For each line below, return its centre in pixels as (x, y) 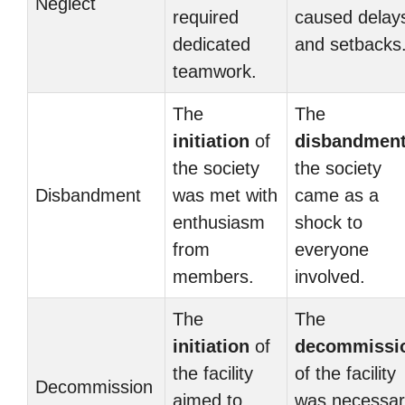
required (206, 17)
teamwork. (215, 71)
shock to (329, 222)
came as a (337, 195)
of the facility (345, 373)
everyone (332, 250)
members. (213, 277)
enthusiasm (219, 222)
